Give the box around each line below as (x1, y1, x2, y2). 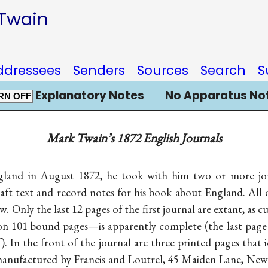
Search (200, 62, 246, 79)
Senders (73, 62, 125, 79)
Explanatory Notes (32, 87, 144, 103)
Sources (137, 62, 188, 79)
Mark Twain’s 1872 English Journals (46, 130, 222, 146)
